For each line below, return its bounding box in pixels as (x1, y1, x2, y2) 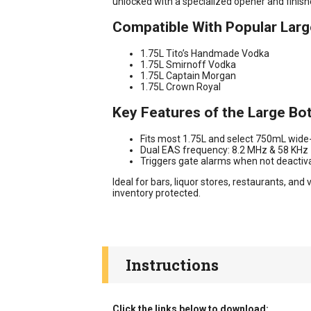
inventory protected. (112, 187, 201, 199)
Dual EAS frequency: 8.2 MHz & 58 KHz (140, 144, 308, 155)
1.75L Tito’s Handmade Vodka (140, 47, 269, 59)
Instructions (126, 254, 219, 275)
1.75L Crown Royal (140, 81, 221, 92)
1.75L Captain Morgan (140, 69, 236, 81)
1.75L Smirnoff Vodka (140, 58, 236, 70)
